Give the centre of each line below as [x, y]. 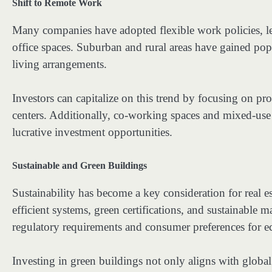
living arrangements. [59, 64]
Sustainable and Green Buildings [80, 165]
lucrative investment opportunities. [92, 132]
